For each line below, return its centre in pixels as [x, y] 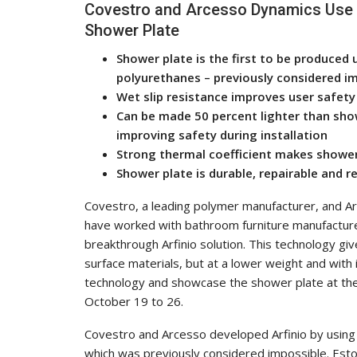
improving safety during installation [222, 134]
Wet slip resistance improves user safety [236, 96]
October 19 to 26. [134, 301]
